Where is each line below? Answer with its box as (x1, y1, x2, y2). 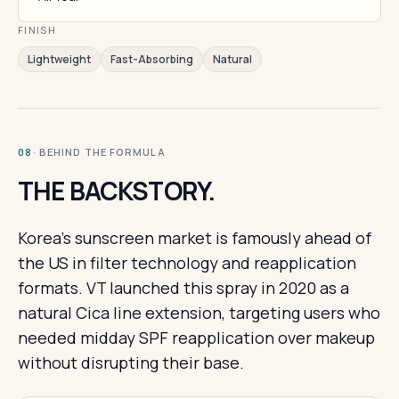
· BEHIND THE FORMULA (32, 145, 166, 159)
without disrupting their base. (18, 352, 244, 373)
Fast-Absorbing (110, 52, 193, 67)
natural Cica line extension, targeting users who (18, 302, 380, 323)
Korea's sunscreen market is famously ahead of (18, 227, 371, 248)
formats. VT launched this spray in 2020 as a (18, 277, 349, 298)
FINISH (18, 23, 56, 37)
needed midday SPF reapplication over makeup (18, 327, 375, 348)
